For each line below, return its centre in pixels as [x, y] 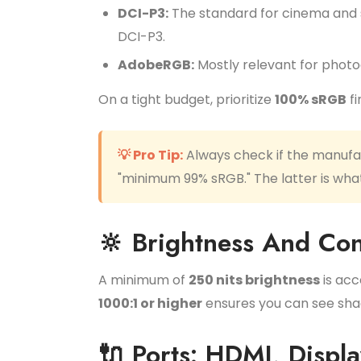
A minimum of [143, 280]
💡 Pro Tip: [150, 155]
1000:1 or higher [150, 303]
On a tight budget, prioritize [187, 100]
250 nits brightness [254, 280]
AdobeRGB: [156, 65]
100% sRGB [311, 100]
